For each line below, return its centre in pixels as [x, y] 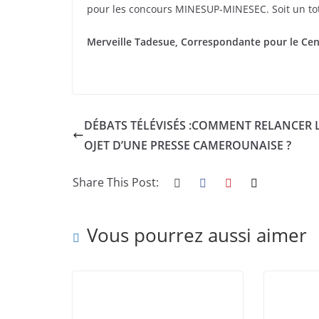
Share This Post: [116, 182]
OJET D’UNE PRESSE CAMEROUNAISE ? [188, 145]
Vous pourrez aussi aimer [197, 235]
